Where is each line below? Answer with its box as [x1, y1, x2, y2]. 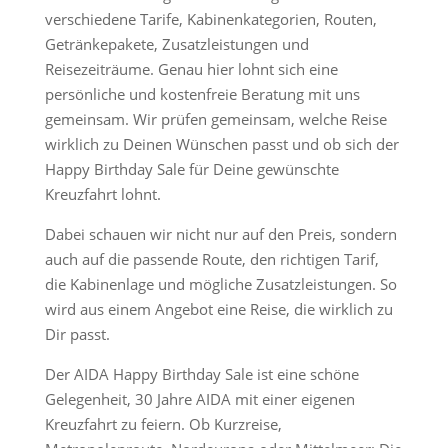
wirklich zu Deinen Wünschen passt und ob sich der [44, 134, 399, 154]
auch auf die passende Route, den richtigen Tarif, [44, 249, 379, 269]
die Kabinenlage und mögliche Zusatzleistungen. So [44, 274, 397, 294]
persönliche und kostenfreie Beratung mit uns [44, 84, 360, 104]
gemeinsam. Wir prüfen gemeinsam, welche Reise [44, 109, 387, 129]
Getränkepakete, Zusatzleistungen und [44, 34, 309, 54]
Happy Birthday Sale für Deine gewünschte [44, 159, 339, 179]
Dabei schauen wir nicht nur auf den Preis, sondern [44, 224, 397, 244]
